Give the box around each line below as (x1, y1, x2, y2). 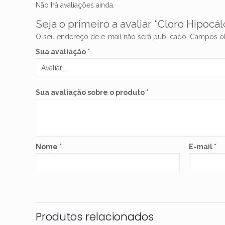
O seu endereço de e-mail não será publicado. (36, 33, 188, 41)
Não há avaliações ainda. (36, 1, 115, 10)
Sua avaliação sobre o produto (36, 88, 147, 97)
